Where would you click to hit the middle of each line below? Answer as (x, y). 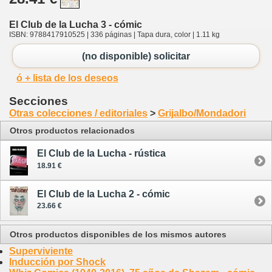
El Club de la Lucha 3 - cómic (76, 24)
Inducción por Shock (57, 262)
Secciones (39, 101)
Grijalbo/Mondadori (202, 114)
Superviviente (41, 251)
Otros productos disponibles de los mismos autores (118, 234)
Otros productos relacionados (72, 131)
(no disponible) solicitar (136, 56)
